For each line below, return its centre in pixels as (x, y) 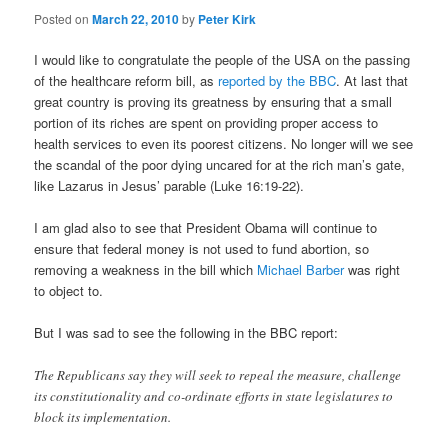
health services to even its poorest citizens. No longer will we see (224, 144)
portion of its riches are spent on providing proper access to (206, 123)
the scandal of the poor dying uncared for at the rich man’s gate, (220, 165)
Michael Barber (301, 270)
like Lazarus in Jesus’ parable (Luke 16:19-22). (169, 186)
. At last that (372, 81)
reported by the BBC (277, 81)
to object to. (69, 291)
